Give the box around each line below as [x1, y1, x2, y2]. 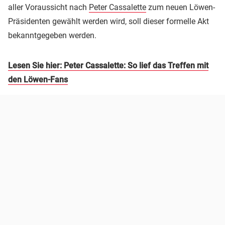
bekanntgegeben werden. [8, 30, 96, 40]
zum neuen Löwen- [146, 2, 215, 12]
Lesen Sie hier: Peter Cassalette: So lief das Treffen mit [8, 60, 208, 70]
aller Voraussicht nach [8, 2, 89, 12]
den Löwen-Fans [8, 74, 68, 84]
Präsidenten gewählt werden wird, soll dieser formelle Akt [8, 16, 209, 26]
